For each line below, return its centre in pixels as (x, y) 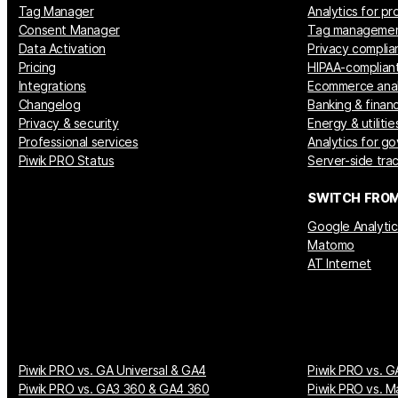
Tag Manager (56, 11)
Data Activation (62, 48)
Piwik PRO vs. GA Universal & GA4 (112, 370)
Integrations (52, 85)
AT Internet (340, 263)
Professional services (78, 141)
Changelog (49, 104)
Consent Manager (69, 29)
